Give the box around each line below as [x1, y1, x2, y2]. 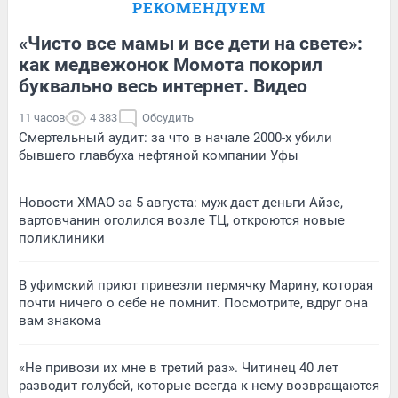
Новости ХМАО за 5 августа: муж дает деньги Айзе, [19, 194, 343, 211]
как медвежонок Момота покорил [19, 53, 322, 76]
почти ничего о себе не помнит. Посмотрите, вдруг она [19, 294, 368, 311]
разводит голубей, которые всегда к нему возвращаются [19, 377, 379, 394]
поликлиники [19, 229, 105, 246]
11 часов [19, 110, 65, 124]
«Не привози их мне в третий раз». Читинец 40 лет [19, 359, 338, 376]
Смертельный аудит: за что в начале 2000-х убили [19, 129, 332, 146]
